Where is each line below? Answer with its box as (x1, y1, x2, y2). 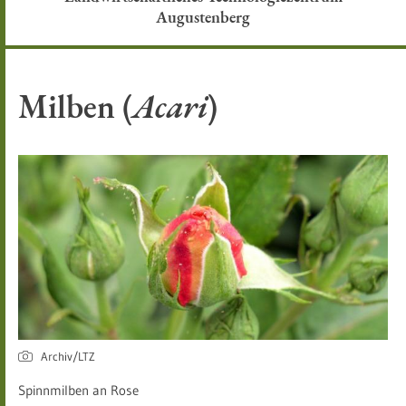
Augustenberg (156, 6, 250, 27)
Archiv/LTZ (41, 349, 95, 363)
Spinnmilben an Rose (18, 382, 139, 399)
